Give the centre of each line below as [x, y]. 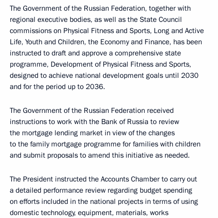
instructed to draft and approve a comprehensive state [95, 53]
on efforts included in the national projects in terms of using [104, 201]
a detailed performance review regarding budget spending [101, 190]
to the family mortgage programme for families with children [105, 144]
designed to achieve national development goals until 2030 [104, 75]
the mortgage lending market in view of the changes [92, 133]
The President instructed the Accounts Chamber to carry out [103, 179]
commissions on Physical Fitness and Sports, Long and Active [107, 31]
